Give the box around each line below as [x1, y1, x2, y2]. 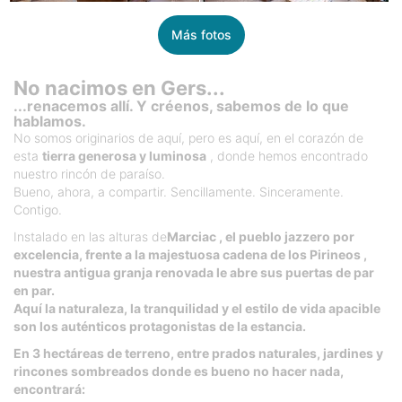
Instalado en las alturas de [13, 228, 167, 244]
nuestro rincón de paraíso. [13, 165, 165, 181]
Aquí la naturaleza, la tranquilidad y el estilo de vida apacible [13, 300, 380, 316]
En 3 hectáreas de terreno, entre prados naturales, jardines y [13, 345, 383, 361]
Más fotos [170, 26, 232, 42]
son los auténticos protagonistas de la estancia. [13, 318, 306, 334]
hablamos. [13, 111, 86, 130]
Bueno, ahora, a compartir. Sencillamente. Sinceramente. [13, 183, 344, 199]
